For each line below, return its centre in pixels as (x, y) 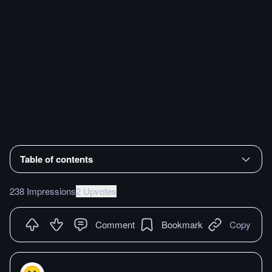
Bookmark (182, 224)
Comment (115, 224)
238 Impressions (43, 191)
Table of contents (56, 159)
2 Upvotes (96, 191)
